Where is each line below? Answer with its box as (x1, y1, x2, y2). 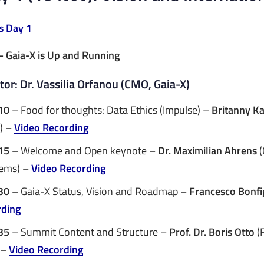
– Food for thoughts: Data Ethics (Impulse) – (9, 101, 212, 118)
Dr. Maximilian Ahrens (158, 142, 257, 159)
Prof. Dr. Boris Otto (169, 223, 255, 240)
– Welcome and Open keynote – (9, 142, 158, 159)
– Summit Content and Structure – (9, 223, 169, 240)
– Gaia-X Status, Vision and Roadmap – (9, 183, 189, 199)
